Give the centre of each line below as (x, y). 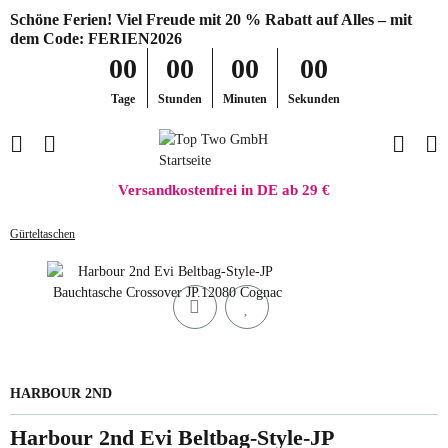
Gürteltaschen (42, 235)
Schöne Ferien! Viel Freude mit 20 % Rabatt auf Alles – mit (211, 19)
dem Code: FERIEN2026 (96, 38)
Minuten (244, 99)
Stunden (179, 99)
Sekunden (313, 99)
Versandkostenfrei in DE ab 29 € (224, 190)
